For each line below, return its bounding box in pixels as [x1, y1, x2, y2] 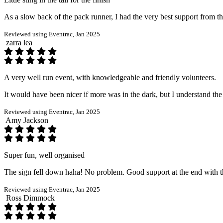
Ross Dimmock [6, 193, 55, 202]
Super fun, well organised [4, 150, 85, 159]
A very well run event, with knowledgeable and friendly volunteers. [4, 73, 216, 82]
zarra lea [6, 38, 32, 47]
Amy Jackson [5, 115, 48, 124]
